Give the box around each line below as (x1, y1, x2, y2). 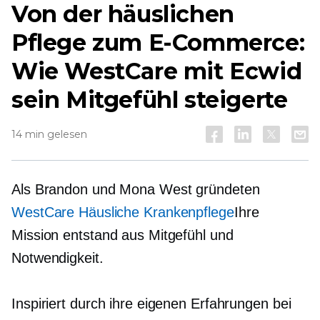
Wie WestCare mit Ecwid (11, 57, 302, 85)
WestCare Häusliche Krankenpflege (11, 204, 234, 220)
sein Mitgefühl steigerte (11, 86, 288, 114)
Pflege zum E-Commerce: (11, 29, 305, 56)
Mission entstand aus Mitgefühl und (11, 227, 234, 243)
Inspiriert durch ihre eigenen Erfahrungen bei (11, 296, 291, 311)
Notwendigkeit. (11, 250, 104, 266)
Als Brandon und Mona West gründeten (11, 181, 260, 197)
